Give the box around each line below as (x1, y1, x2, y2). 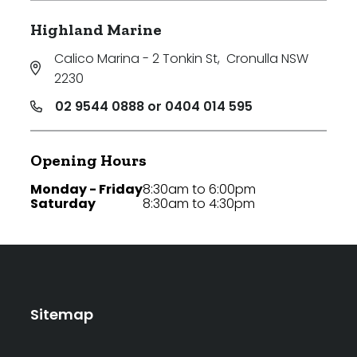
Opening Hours (30, 150, 147, 170)
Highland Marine (30, 19, 162, 39)
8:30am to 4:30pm (143, 194, 255, 213)
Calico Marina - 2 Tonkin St (53, 49, 218, 68)
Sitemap (30, 304, 93, 324)
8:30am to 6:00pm (143, 179, 256, 198)
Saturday (30, 194, 96, 213)
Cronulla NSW (226, 49, 308, 68)
